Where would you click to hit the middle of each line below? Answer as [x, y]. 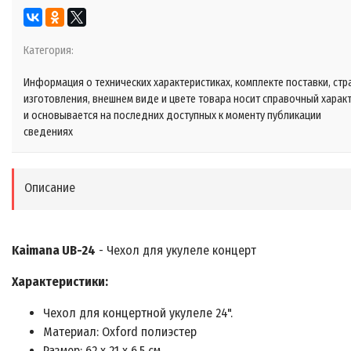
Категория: [49, 51]
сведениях [48, 132]
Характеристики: [60, 282]
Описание [50, 188]
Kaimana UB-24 [54, 251]
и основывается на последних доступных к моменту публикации [172, 116]
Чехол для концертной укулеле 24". [138, 313]
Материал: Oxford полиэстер [120, 332]
